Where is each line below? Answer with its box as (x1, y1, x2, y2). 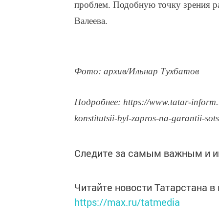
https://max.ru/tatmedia (74, 195, 180, 208)
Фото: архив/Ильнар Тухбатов (74, 66, 199, 76)
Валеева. (74, 15, 108, 26)
